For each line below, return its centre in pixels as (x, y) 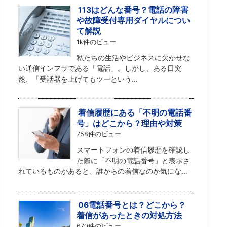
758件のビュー (99, 134)
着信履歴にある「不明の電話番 (135, 112)
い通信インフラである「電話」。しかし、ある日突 (100, 68)
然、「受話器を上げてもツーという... (78, 79)
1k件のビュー (97, 42)
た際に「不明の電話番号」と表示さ (134, 160)
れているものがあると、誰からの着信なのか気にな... (103, 171)
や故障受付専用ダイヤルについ (134, 20)
